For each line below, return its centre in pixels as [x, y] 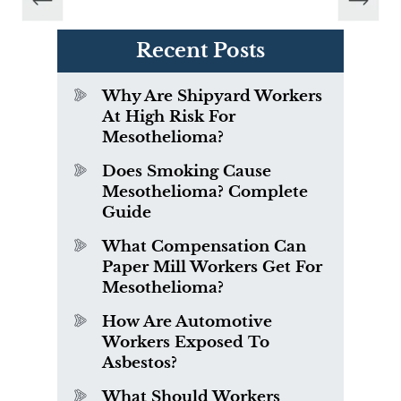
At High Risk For [169, 117]
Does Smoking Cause [187, 172]
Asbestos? [140, 363]
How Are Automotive [187, 322]
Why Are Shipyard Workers [212, 97]
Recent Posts [200, 51]
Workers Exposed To [186, 343]
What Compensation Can [204, 247]
